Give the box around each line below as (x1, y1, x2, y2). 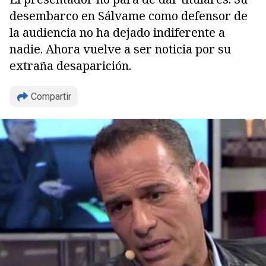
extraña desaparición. (9, 58, 131, 74)
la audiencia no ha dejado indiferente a (9, 24, 225, 40)
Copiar (34, 131, 66, 147)
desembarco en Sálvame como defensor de (9, 8, 248, 24)
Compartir (31, 91, 71, 102)
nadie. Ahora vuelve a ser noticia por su (9, 41, 231, 57)
